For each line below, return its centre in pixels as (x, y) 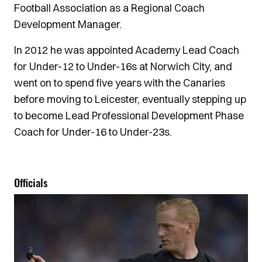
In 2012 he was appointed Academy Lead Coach (127, 50)
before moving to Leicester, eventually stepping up (130, 99)
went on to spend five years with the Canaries (120, 82)
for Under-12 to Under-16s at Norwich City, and (123, 66)
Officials (31, 182)
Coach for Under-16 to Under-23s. (93, 132)
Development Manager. (68, 24)
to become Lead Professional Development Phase (129, 115)
